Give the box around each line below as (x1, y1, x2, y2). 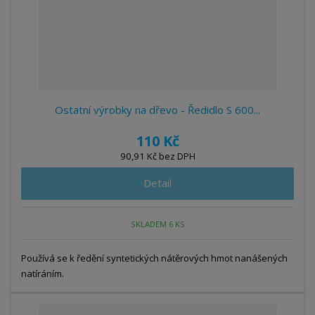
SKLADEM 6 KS (131, 218, 186, 229)
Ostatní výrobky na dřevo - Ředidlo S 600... (55, 103, 260, 117)
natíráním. (21, 267, 69, 281)
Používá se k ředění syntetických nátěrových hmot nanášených (21, 252, 288, 265)
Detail (143, 176, 172, 191)
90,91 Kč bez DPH (120, 150, 195, 163)
